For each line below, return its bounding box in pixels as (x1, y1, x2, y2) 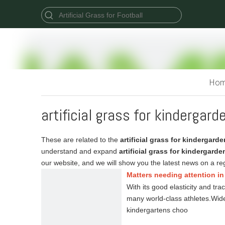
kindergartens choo (127, 206, 188, 214)
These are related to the (41, 136, 120, 144)
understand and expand (41, 147, 119, 155)
